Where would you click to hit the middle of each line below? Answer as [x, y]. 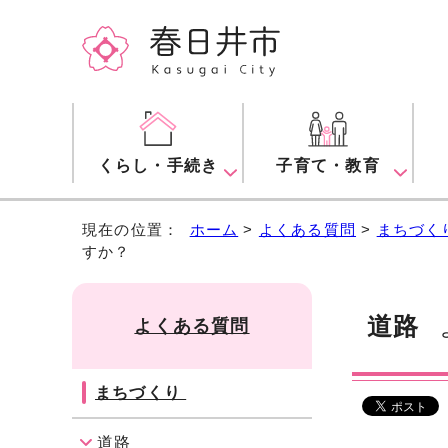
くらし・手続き [158, 165]
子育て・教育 [328, 165]
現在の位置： [136, 230]
